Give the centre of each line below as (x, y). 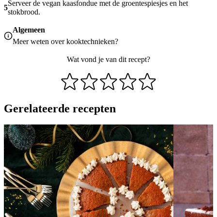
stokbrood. (24, 12)
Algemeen (29, 30)
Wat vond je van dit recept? (108, 59)
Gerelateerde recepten (60, 108)
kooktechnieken (91, 41)
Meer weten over (39, 41)
